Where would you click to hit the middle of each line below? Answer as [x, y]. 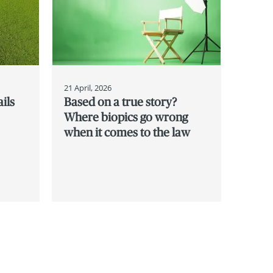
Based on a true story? [120, 101]
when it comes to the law [127, 132]
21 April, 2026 [87, 87]
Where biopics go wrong [126, 117]
